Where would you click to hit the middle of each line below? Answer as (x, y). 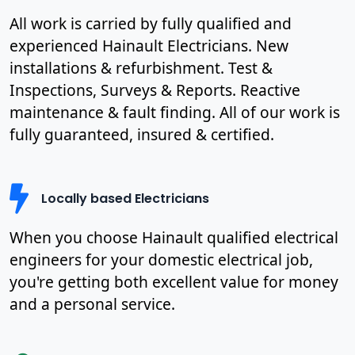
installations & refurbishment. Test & (141, 67)
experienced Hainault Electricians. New (149, 45)
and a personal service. (92, 303)
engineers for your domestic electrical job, (161, 259)
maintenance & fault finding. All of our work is (175, 112)
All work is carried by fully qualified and (151, 23)
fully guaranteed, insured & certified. (142, 134)
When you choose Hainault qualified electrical (174, 237)
